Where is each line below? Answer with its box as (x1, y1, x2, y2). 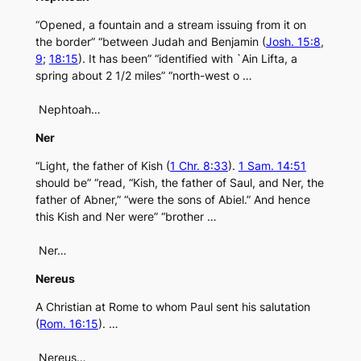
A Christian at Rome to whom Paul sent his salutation (35, 300, 310, 314)
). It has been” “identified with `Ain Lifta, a (77, 52, 297, 66)
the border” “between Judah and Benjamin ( (35, 35, 266, 49)
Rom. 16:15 (39, 317, 98, 331)
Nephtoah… (35, 102, 101, 117)
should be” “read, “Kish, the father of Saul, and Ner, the (35, 176, 324, 190)
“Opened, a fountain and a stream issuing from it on (35, 18, 306, 32)
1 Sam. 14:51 (238, 159, 306, 173)
